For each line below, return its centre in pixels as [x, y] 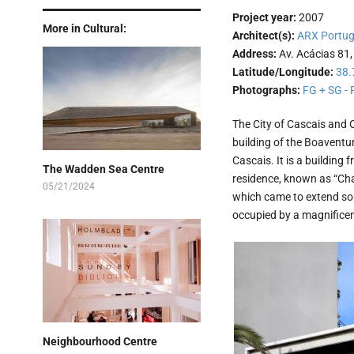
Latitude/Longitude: [284, 72]
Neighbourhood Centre [100, 341]
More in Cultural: [84, 28]
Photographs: [267, 90]
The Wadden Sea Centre [103, 169]
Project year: [265, 17]
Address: [255, 53]
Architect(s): [264, 35]
